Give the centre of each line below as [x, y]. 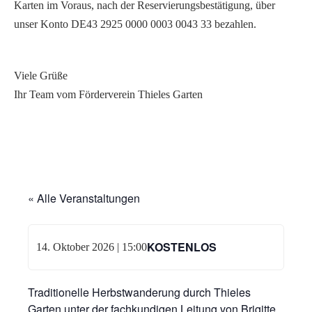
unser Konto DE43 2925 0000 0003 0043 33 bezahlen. [135, 24]
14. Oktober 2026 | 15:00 [92, 247]
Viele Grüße [41, 76]
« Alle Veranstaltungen [84, 198]
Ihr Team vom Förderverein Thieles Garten [108, 95]
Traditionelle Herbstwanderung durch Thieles [139, 292]
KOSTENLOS [182, 247]
